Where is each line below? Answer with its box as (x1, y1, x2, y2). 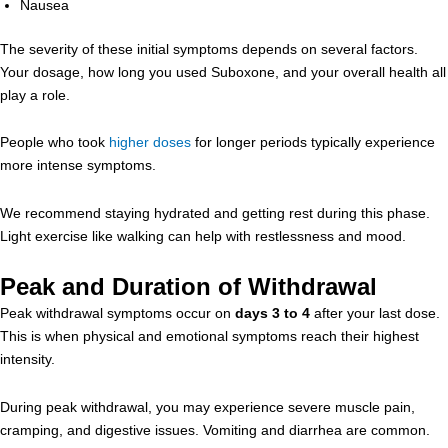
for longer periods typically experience (191, 134, 435, 150)
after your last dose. (310, 305, 440, 321)
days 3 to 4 (235, 305, 310, 321)
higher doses (109, 134, 191, 150)
